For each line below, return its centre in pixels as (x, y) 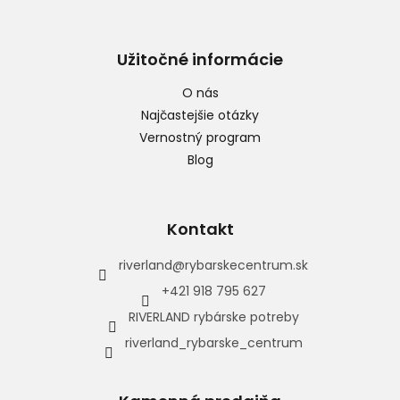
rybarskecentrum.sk (246, 266)
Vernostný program (200, 138)
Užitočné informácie (200, 60)
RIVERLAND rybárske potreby (213, 317)
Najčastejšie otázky (200, 116)
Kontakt (200, 229)
